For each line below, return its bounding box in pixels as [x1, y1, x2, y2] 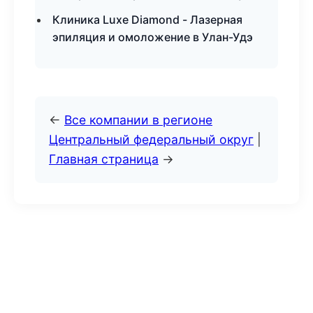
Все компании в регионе [64, 112, 212, 127]
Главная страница [49, 152, 159, 166]
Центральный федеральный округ [49, 132, 254, 147]
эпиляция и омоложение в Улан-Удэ [52, 30, 253, 44]
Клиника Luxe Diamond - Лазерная [52, 13, 242, 27]
